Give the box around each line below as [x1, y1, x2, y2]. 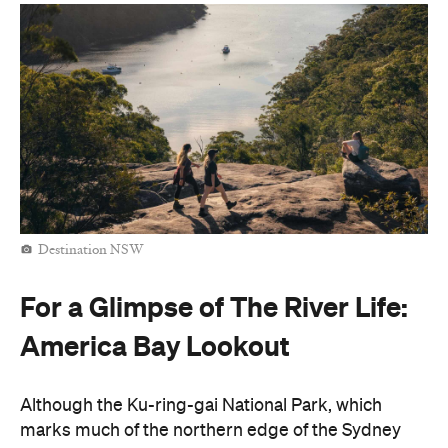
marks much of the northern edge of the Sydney [20, 421, 401, 440]
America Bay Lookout [20, 329, 290, 362]
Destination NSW [38, 244, 144, 257]
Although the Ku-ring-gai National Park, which [20, 396, 382, 415]
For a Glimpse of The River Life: [20, 290, 408, 323]
